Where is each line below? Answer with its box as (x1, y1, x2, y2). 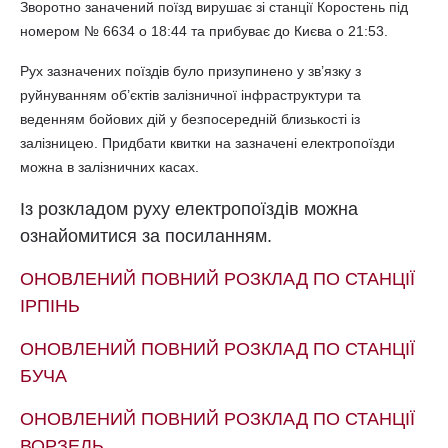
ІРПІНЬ (20, 296, 80, 317)
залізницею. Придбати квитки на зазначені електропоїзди (20, 135, 395, 152)
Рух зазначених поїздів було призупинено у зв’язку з (20, 63, 361, 80)
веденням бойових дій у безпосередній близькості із (20, 111, 360, 128)
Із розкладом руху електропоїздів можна (20, 199, 358, 220)
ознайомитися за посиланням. (20, 226, 272, 247)
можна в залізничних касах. (20, 159, 199, 176)
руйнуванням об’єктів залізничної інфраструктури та (20, 87, 361, 104)
